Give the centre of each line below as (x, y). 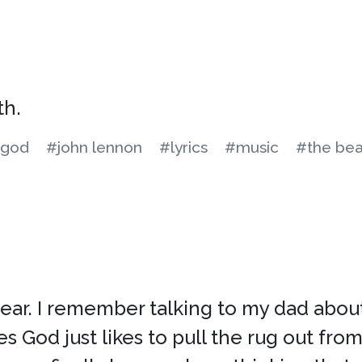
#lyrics (183, 147)
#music (252, 147)
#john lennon (94, 147)
